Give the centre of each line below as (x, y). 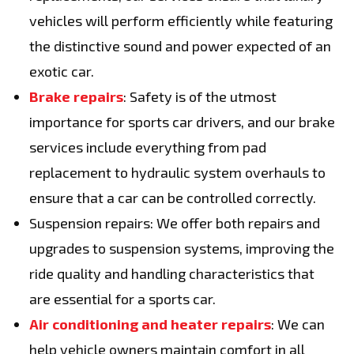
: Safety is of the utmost (200, 96)
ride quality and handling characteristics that (172, 273)
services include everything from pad (148, 147)
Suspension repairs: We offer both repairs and (175, 223)
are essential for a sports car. (122, 299)
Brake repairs (76, 96)
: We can (298, 324)
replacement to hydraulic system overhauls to (177, 172)
